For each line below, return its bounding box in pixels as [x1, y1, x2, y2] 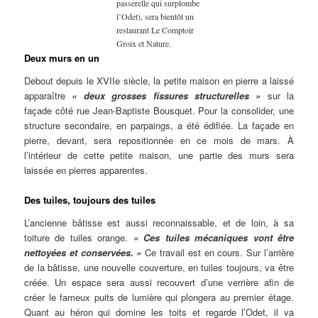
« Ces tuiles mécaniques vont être [133, 230, 294, 244]
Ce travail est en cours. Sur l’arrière [141, 245, 294, 259]
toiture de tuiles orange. [24, 230, 133, 244]
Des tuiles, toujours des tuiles [24, 193, 156, 207]
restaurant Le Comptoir [116, 24, 194, 36]
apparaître [24, 89, 72, 102]
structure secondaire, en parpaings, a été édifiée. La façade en [24, 119, 294, 132]
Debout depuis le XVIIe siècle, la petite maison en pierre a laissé [24, 74, 294, 87]
